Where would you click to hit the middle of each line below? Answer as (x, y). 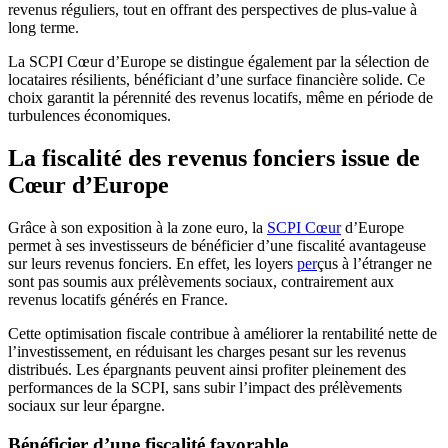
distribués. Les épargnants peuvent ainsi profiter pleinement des (207, 370)
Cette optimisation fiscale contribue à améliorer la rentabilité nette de (222, 334)
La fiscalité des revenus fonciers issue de (214, 158)
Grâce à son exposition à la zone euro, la (137, 228)
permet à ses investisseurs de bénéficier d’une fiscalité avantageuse (217, 246)
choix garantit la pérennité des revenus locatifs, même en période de (220, 98)
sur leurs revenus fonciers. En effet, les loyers (152, 264)
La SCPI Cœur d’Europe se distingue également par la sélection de (218, 62)
